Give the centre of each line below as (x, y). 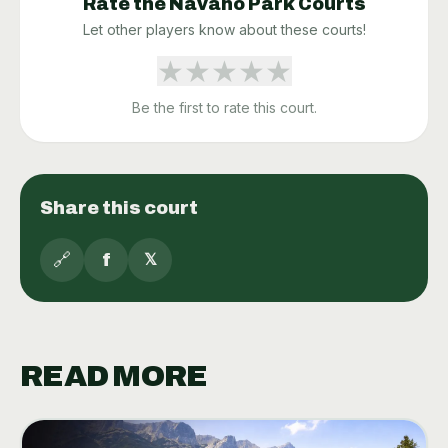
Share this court (119, 208)
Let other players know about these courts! (224, 30)
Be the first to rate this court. (224, 108)
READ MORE (114, 376)
